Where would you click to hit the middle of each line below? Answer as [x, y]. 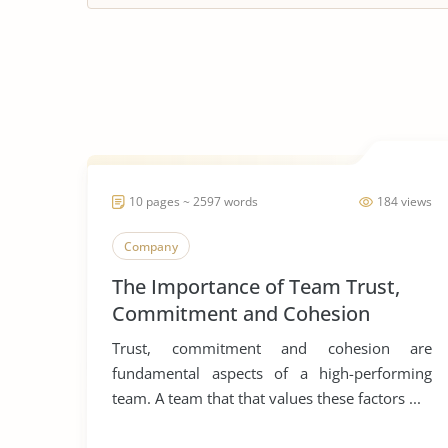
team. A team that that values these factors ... [266, 398]
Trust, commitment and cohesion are [272, 348]
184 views [404, 201]
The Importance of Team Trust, [256, 286]
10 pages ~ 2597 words [193, 201]
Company [151, 246]
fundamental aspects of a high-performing [272, 373]
